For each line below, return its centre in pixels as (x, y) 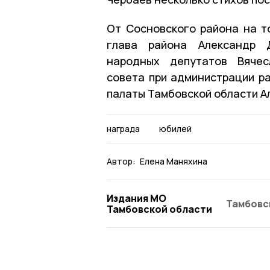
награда (123, 128)
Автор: (121, 161)
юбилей (175, 128)
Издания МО (137, 198)
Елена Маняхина (174, 161)
